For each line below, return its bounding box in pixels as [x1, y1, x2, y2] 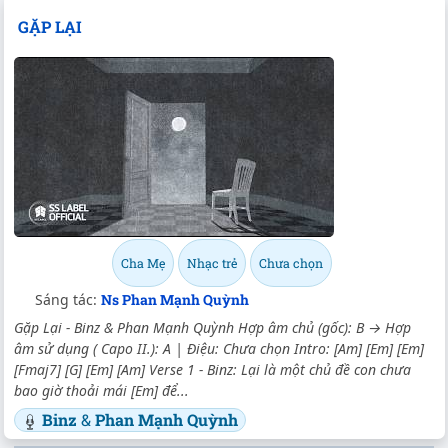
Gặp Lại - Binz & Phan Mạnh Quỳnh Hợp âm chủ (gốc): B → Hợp [14, 318, 411, 338]
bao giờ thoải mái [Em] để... [14, 381, 189, 401]
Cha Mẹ [121, 255, 165, 272]
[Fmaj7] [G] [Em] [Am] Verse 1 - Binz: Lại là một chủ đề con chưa [14, 360, 411, 380]
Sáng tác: [35, 290, 101, 310]
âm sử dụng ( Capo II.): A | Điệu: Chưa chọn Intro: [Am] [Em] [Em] [14, 339, 424, 359]
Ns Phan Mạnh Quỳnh [101, 290, 249, 310]
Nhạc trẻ [187, 255, 237, 272]
